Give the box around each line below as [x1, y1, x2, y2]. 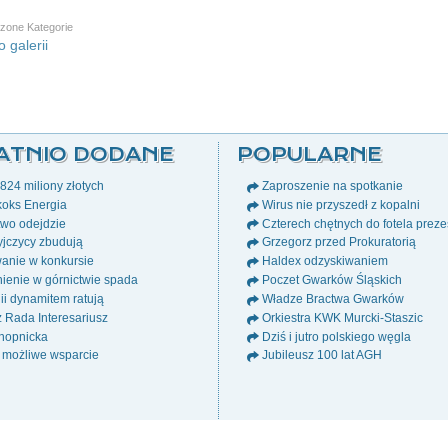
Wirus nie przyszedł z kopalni [262, 197, 420, 212]
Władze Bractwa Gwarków [262, 291, 404, 306]
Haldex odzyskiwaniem [262, 254, 388, 269]
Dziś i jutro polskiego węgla [262, 329, 411, 344]
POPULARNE [237, 143, 382, 166]
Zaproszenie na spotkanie [262, 179, 403, 193]
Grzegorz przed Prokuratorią [262, 235, 416, 250]
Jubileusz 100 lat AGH [262, 348, 382, 363]
